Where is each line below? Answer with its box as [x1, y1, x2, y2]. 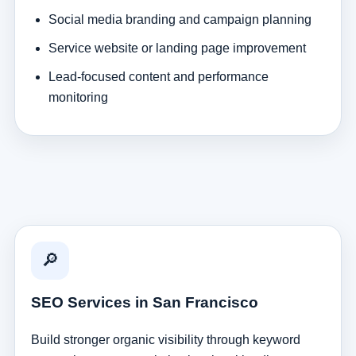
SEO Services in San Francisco [30, 293, 258, 311]
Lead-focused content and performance [48, 69, 269, 83]
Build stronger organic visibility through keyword [30, 332, 300, 346]
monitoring [48, 90, 108, 104]
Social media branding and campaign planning [48, 12, 311, 26]
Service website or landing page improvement [48, 41, 306, 55]
